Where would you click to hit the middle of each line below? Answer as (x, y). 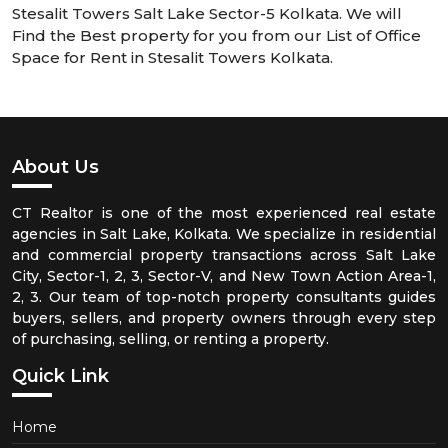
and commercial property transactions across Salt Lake (224, 255)
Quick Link (60, 376)
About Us (55, 167)
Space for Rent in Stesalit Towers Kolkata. (172, 57)
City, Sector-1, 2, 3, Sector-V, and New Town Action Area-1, (224, 276)
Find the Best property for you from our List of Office (216, 35)
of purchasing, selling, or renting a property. (170, 339)
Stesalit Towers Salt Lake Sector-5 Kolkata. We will (207, 13)
